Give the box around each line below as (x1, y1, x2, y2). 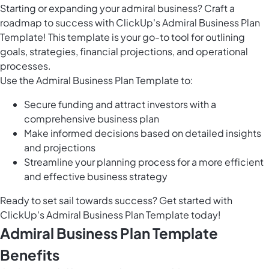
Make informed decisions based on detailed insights (24, 127, 261, 140)
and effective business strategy (24, 170, 168, 183)
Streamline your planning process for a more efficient (24, 156, 264, 169)
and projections (24, 141, 95, 154)
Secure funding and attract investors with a (24, 98, 216, 111)
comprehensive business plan (24, 112, 159, 125)
